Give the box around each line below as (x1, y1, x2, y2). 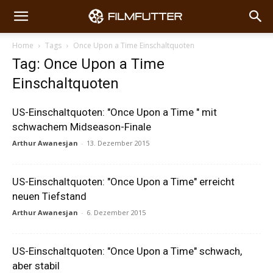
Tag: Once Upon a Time (12, 55, 165, 73)
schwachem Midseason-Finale (12, 121, 151, 133)
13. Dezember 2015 (87, 138, 149, 147)
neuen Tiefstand (12, 190, 87, 202)
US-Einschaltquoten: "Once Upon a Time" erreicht (12, 175, 235, 188)
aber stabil (12, 260, 60, 272)
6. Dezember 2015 (87, 208, 146, 217)
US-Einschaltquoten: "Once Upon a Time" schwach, (12, 245, 242, 257)
